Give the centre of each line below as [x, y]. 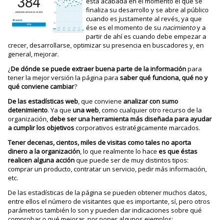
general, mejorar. [34, 54]
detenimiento [28, 110]
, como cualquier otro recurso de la [151, 110]
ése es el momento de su [124, 27]
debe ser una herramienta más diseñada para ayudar [131, 119]
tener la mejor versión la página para [64, 78]
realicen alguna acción [41, 160]
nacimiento [179, 27]
